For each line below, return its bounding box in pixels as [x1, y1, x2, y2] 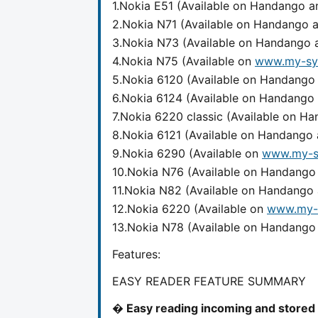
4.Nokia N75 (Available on [112, 53, 255, 68]
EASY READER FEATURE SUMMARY [112, 273, 306, 288]
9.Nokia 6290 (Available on [112, 146, 262, 160]
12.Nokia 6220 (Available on [112, 201, 267, 216]
